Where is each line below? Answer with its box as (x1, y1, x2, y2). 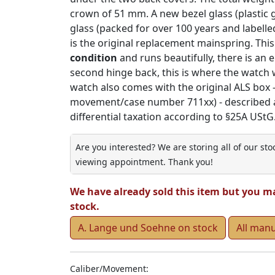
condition (70, 51, 117, 65)
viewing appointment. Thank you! (76, 156, 213, 168)
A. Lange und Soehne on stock (78, 221, 218, 235)
